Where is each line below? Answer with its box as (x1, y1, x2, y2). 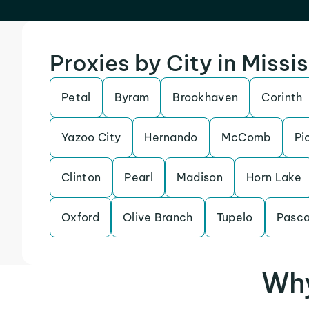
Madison (176, 170, 223, 184)
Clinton (61, 170, 101, 184)
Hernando (144, 130, 198, 144)
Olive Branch (122, 210, 193, 224)
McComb (221, 130, 271, 144)
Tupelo (216, 210, 253, 224)
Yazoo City (61, 130, 121, 144)
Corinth (261, 90, 303, 104)
